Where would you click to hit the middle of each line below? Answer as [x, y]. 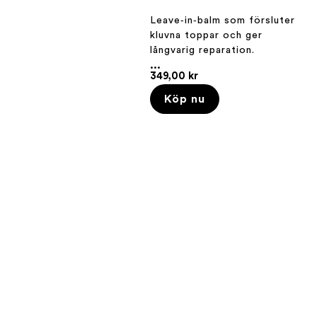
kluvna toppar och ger [206, 35]
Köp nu [185, 99]
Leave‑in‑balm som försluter [223, 20]
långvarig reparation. [202, 50]
